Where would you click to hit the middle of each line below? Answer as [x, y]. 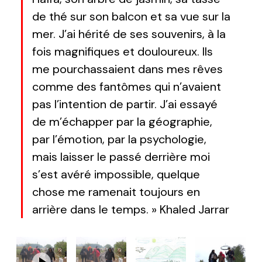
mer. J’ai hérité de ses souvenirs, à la [129, 34]
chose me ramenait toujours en [116, 192]
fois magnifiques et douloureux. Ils [123, 52]
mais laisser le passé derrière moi [121, 157]
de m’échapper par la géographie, [122, 122]
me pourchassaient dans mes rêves [127, 69]
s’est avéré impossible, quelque [116, 175]
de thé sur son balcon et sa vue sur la [131, 17]
